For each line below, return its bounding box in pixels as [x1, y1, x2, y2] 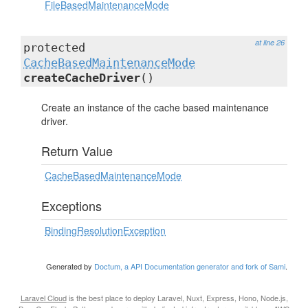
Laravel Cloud [20, 292, 67, 303]
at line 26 [255, 37, 285, 47]
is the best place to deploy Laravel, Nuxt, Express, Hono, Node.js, [66, 292, 288, 303]
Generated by [46, 261, 94, 272]
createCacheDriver [23, 71, 140, 85]
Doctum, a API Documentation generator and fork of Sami [94, 261, 285, 272]
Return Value [41, 142, 113, 159]
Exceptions [41, 197, 102, 214]
